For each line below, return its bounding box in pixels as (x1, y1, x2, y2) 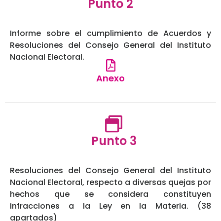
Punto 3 (91, 133, 137, 149)
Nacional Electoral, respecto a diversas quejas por (10, 177, 211, 188)
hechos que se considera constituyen (10, 188, 211, 200)
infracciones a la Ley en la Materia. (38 (10, 200, 211, 212)
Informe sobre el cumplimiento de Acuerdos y (10, 28, 211, 39)
